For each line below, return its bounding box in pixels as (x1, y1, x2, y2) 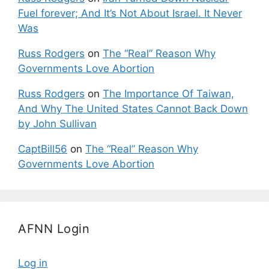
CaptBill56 (18, 143, 67, 156)
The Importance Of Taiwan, (103, 88, 234, 100)
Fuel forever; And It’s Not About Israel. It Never (18, 7, 242, 20)
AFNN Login (18, 222, 89, 237)
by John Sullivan (18, 118, 97, 130)
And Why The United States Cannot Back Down (18, 103, 248, 115)
